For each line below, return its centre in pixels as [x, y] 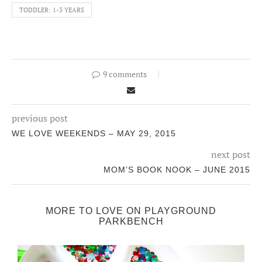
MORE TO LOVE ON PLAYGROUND [131, 211]
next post [231, 154]
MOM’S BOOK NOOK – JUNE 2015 [177, 169]
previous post [40, 118]
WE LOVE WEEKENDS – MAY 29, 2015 [94, 133]
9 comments [125, 74]
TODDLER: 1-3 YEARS [52, 10]
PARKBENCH [131, 221]
